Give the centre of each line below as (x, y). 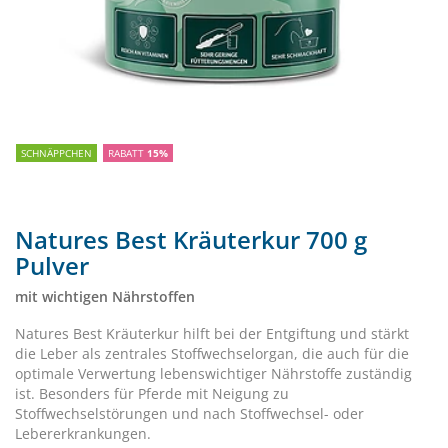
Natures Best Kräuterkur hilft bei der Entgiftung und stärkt (212, 333)
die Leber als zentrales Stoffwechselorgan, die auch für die (212, 353)
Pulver (52, 265)
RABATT (127, 153)
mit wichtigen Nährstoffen (105, 296)
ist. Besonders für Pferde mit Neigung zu (152, 393)
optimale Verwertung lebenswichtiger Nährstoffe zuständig (213, 373)
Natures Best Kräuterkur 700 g (191, 239)
